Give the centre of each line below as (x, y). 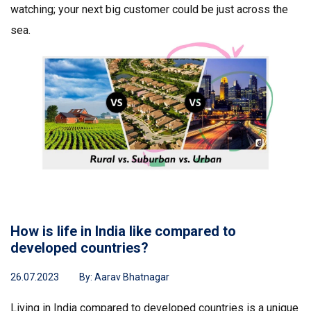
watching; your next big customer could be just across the (149, 9)
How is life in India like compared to (123, 232)
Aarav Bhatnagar (132, 277)
